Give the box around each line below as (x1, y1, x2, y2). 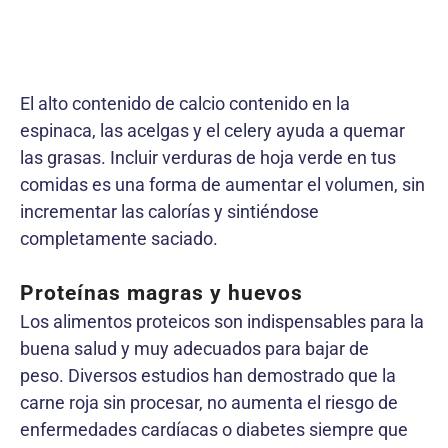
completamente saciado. (20, 227, 218, 249)
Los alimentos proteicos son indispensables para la (20, 310, 424, 332)
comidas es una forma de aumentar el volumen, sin (20, 173, 425, 195)
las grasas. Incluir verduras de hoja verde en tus (20, 146, 396, 168)
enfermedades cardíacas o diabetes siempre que (20, 418, 408, 440)
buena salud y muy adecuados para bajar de (20, 337, 369, 359)
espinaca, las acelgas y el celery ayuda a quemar (20, 119, 405, 141)
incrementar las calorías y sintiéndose (20, 200, 319, 222)
